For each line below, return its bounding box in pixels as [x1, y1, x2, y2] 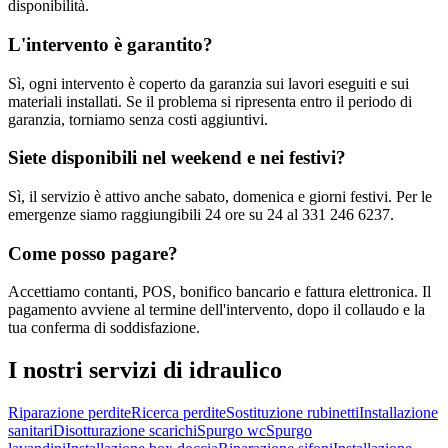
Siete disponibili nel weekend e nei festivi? [8, 147, 346, 169]
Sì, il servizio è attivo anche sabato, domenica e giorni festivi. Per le [8, 187, 432, 205]
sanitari [8, 422, 53, 440]
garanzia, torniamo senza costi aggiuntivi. [8, 110, 268, 128]
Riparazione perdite [8, 404, 131, 422]
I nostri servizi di [8, 357, 189, 384]
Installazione [359, 404, 438, 422]
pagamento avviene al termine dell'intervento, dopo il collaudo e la [8, 301, 425, 319]
